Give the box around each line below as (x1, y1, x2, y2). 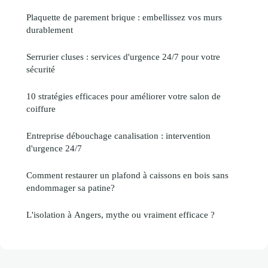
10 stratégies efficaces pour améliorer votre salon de (26, 91, 221, 102)
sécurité (26, 64, 55, 75)
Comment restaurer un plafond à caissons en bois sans (26, 170, 229, 181)
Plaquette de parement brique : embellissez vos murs (26, 12, 222, 23)
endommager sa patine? (26, 182, 115, 193)
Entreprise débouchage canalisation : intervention (26, 130, 211, 141)
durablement (26, 25, 73, 35)
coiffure (26, 103, 56, 114)
